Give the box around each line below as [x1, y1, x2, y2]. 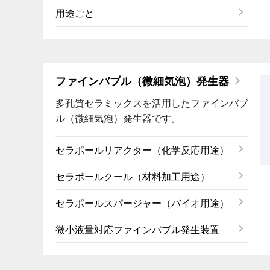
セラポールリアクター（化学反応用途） [55, 145, 229, 155]
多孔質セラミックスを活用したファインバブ [55, 98, 248, 108]
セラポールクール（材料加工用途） [55, 171, 210, 182]
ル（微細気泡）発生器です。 [55, 113, 181, 124]
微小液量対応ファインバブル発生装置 [55, 224, 219, 235]
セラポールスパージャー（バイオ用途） [55, 198, 229, 209]
